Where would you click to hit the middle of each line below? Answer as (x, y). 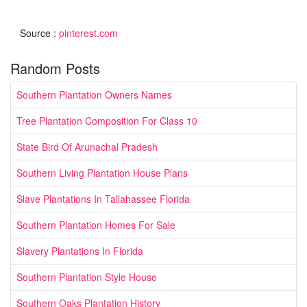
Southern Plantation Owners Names (94, 94)
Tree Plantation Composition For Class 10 (107, 120)
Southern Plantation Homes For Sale (96, 224)
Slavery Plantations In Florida (80, 250)
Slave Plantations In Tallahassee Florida (103, 198)
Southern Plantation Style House (87, 277)
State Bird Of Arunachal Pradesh (87, 146)
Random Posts (55, 68)
